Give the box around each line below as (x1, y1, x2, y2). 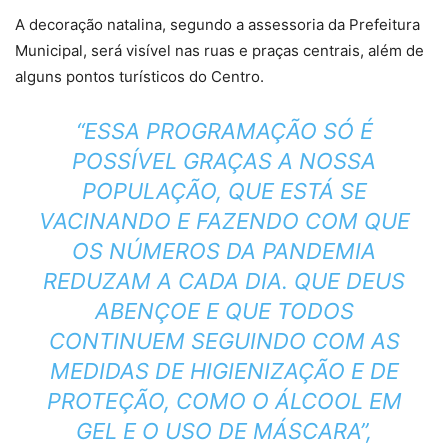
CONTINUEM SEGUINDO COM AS (48, 327, 400, 354)
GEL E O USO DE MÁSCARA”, (76, 417, 372, 444)
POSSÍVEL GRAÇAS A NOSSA (72, 147, 376, 174)
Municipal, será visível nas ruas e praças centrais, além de (15, 40, 424, 60)
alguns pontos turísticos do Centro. (15, 66, 264, 86)
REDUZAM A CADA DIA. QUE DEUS (43, 267, 405, 294)
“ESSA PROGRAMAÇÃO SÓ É (75, 117, 373, 144)
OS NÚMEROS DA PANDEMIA (72, 237, 376, 264)
